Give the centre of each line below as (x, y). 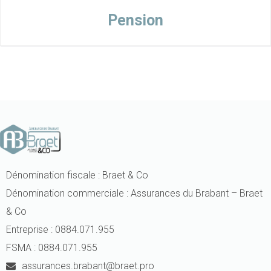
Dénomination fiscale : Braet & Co (77, 175)
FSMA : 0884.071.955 (52, 248)
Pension (135, 20)
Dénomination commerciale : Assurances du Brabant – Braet (134, 194)
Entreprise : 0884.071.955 (60, 230)
